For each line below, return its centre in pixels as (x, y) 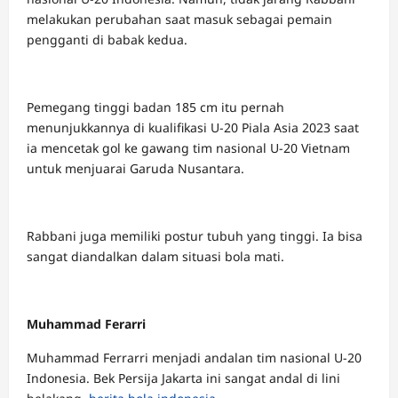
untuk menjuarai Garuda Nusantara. (135, 168)
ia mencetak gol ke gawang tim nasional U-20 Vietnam (188, 148)
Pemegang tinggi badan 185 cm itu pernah (155, 107)
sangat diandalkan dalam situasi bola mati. (155, 256)
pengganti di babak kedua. (107, 40)
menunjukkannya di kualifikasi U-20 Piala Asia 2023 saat (193, 127)
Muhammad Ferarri (86, 324)
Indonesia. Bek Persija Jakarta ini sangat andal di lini (183, 378)
